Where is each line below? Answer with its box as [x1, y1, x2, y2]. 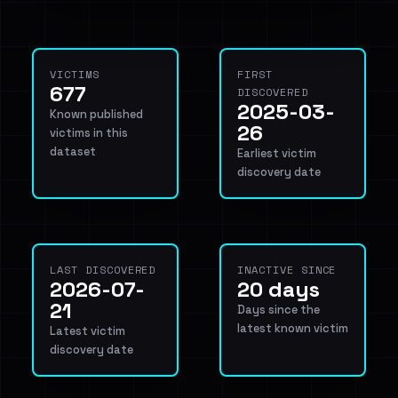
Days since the [237, 302, 320, 317]
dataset [50, 144, 96, 159]
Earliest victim [237, 146, 316, 161]
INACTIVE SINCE [237, 262, 337, 277]
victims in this [50, 125, 128, 140]
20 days [237, 275, 320, 303]
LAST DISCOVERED [50, 262, 156, 277]
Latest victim [50, 323, 125, 338]
